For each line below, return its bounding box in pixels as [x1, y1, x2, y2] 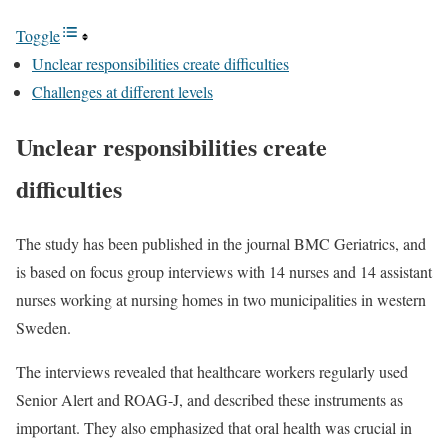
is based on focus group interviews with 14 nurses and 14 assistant [16, 260, 432, 282]
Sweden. [16, 316, 71, 338]
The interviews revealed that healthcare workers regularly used [16, 360, 408, 382]
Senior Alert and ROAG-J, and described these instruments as [16, 388, 403, 410]
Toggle [16, 25, 60, 46]
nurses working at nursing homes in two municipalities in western [16, 288, 426, 310]
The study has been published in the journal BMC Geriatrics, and [16, 232, 426, 254]
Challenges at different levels [32, 81, 213, 102]
